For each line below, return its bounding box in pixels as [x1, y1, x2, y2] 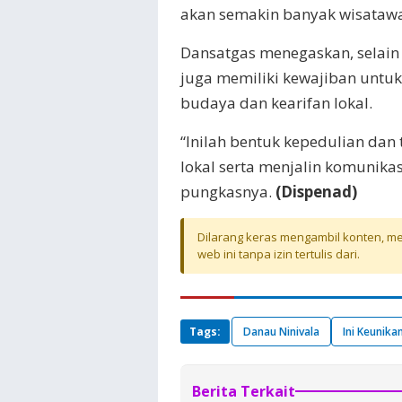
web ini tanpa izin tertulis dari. [197, 246, 360, 262]
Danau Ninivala [243, 324, 319, 339]
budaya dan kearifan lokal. [180, 92, 372, 113]
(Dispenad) [275, 181, 357, 202]
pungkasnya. [180, 181, 275, 202]
